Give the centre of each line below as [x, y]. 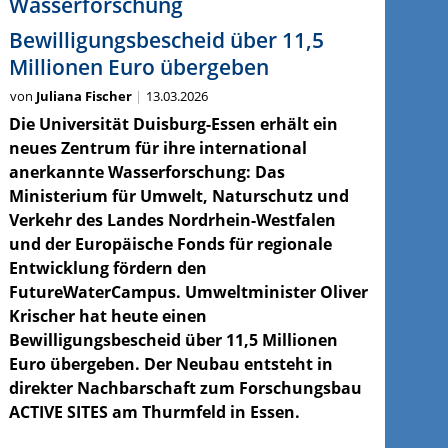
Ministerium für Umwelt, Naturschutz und [178, 196]
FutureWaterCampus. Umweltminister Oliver [188, 292]
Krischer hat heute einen [107, 316]
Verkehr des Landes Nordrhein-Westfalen [172, 220]
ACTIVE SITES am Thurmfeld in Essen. [154, 412]
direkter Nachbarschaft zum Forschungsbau [185, 388]
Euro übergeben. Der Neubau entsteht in [170, 364]
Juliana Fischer [83, 96]
